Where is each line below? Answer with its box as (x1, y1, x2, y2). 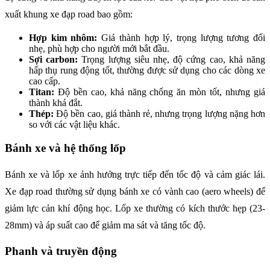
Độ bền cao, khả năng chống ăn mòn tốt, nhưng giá (54, 87, 265, 98)
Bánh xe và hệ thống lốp (5, 141, 126, 154)
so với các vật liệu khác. (29, 119, 120, 130)
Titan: (29, 87, 54, 98)
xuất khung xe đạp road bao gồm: (5, 9, 133, 20)
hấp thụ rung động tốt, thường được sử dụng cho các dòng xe (29, 65, 265, 76)
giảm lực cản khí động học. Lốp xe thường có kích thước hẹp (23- (5, 202, 265, 213)
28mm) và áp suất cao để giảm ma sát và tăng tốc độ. (5, 219, 206, 230)
